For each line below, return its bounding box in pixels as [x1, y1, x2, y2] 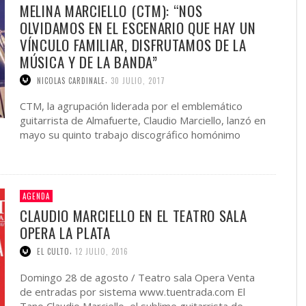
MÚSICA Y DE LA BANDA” [20, 51, 158, 72]
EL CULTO [37, 246, 70, 258]
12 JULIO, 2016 [75, 246, 128, 258]
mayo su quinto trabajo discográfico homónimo [20, 128, 240, 142]
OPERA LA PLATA [20, 222, 111, 244]
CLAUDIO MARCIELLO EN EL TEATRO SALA [20, 205, 247, 227]
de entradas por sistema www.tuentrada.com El [20, 285, 245, 299]
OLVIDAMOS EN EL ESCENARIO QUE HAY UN [20, 16, 256, 38]
